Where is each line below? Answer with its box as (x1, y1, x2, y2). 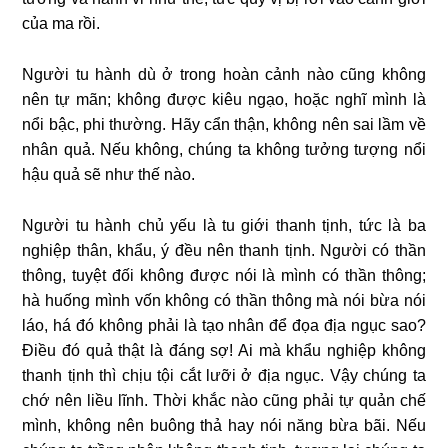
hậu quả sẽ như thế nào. (22, 165, 196, 183)
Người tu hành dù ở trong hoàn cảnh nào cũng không (22, 65, 426, 83)
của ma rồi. (22, 14, 101, 32)
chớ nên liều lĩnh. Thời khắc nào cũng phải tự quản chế (22, 391, 426, 409)
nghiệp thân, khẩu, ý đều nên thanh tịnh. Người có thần (22, 241, 426, 259)
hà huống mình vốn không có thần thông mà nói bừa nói (22, 291, 426, 309)
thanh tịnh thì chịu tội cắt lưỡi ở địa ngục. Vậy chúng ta (22, 366, 426, 384)
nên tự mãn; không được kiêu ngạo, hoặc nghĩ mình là (22, 90, 426, 108)
